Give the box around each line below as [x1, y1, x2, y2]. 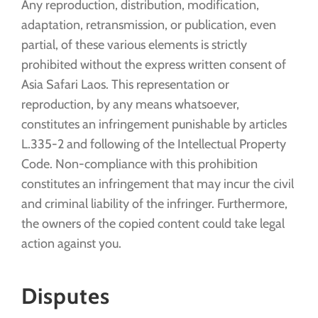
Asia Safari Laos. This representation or [21, 77, 229, 93]
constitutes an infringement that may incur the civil [21, 176, 294, 192]
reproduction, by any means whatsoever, [21, 97, 239, 113]
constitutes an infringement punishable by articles [21, 116, 287, 133]
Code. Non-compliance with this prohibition [21, 156, 258, 172]
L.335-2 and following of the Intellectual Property [21, 136, 286, 153]
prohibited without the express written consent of [21, 57, 286, 73]
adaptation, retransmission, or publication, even [21, 17, 276, 33]
